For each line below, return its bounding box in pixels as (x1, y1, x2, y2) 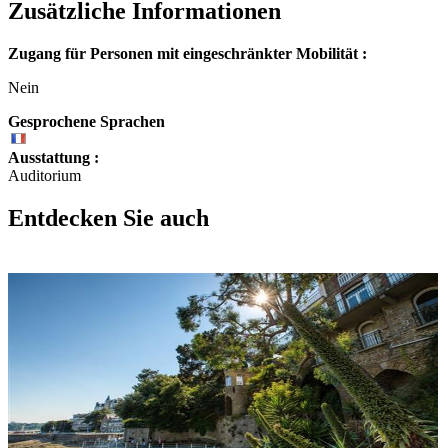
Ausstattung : (8, 149, 99, 167)
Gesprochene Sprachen (8, 113, 165, 131)
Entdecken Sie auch (8, 205, 209, 232)
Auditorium (8, 167, 81, 185)
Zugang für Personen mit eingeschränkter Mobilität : (8, 45, 367, 63)
